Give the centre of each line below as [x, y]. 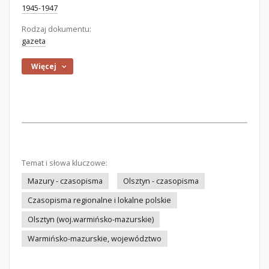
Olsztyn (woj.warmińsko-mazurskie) [91, 219]
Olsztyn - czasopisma [161, 181]
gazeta [34, 41]
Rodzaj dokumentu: [56, 29]
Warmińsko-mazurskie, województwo [95, 239]
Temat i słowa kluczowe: [65, 163]
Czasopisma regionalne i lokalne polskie [99, 200]
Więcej [44, 66]
